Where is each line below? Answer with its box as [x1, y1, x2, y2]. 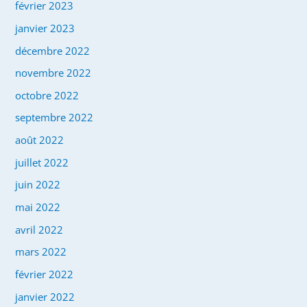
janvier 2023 [15, 21, 75, 35]
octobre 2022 [15, 88, 79, 102]
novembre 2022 [15, 66, 92, 80]
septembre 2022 [15, 110, 94, 125]
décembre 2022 [15, 43, 90, 58]
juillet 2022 [15, 155, 69, 169]
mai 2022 [15, 199, 61, 214]
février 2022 [15, 267, 74, 281]
